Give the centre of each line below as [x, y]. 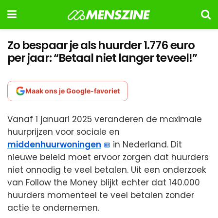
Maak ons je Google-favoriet [73, 91]
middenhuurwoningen [54, 145]
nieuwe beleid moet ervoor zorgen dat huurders [108, 157]
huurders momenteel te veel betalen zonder [101, 195]
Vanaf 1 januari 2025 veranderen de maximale [105, 119]
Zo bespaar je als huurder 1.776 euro [101, 45]
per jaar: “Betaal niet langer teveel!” [102, 58]
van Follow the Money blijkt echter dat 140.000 [104, 182]
